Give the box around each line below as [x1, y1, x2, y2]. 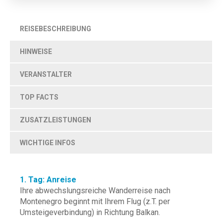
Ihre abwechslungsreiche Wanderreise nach [20, 186, 170, 195]
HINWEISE [20, 48, 52, 55]
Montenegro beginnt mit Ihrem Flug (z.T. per [20, 197, 170, 206]
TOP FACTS [20, 93, 58, 101]
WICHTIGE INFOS [20, 139, 75, 147]
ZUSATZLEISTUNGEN [20, 116, 91, 124]
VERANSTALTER [20, 70, 72, 78]
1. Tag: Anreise [20, 175, 76, 184]
